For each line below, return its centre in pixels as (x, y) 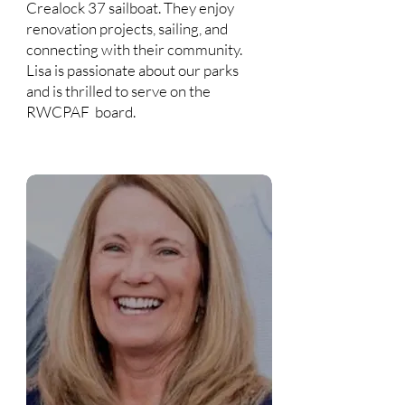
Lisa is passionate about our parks (132, 70)
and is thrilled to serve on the (118, 91)
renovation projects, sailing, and (127, 28)
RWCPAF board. (80, 112)
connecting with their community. (134, 49)
